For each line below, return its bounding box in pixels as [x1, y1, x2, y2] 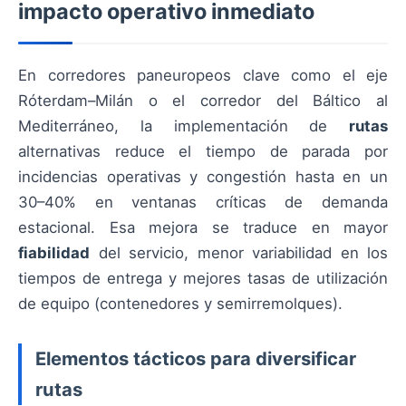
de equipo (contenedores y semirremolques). [18, 295, 343, 313]
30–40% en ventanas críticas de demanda [18, 193, 388, 211]
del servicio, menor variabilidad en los [90, 244, 388, 262]
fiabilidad [18, 244, 90, 262]
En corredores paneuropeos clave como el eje [18, 66, 388, 84]
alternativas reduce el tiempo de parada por [18, 142, 388, 160]
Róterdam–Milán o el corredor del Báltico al [18, 92, 388, 110]
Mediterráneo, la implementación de [18, 117, 349, 135]
